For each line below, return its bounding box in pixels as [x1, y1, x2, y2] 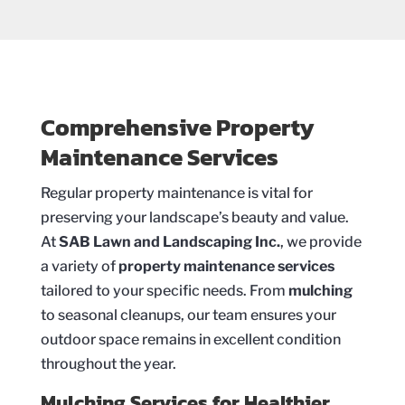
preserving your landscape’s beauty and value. [40, 208, 349, 226]
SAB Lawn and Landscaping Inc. [58, 232, 280, 250]
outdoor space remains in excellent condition [40, 330, 341, 348]
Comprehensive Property [40, 108, 315, 145]
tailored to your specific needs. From [40, 281, 288, 299]
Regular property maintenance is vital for [40, 184, 313, 202]
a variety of [40, 257, 118, 275]
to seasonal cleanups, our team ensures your [40, 306, 336, 324]
